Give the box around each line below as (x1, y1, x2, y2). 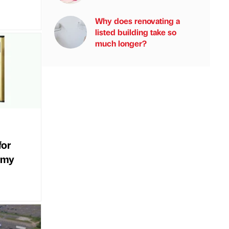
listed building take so (95, 27, 176, 37)
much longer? (95, 38, 147, 49)
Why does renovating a (95, 15, 180, 26)
